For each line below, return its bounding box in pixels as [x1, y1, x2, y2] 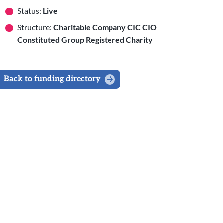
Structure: [17, 22, 54, 32]
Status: [17, 6, 43, 16]
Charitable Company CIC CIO [53, 22, 157, 32]
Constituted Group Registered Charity [17, 35, 153, 45]
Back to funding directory [4, 74, 101, 84]
